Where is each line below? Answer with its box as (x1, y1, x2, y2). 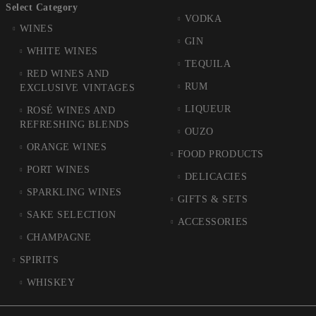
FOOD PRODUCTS (177, 149, 264, 160)
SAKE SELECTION (26, 209, 116, 221)
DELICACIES (184, 171, 248, 183)
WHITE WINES (26, 46, 98, 57)
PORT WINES (26, 164, 90, 176)
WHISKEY (26, 277, 75, 288)
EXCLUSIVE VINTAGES (20, 83, 135, 94)
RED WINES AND (26, 68, 109, 80)
